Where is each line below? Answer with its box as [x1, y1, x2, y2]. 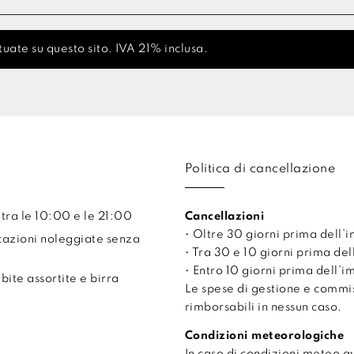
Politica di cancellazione [184, 162, 336, 175]
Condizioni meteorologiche [184, 330, 345, 342]
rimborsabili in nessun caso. [184, 302, 342, 314]
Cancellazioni [184, 211, 265, 223]
